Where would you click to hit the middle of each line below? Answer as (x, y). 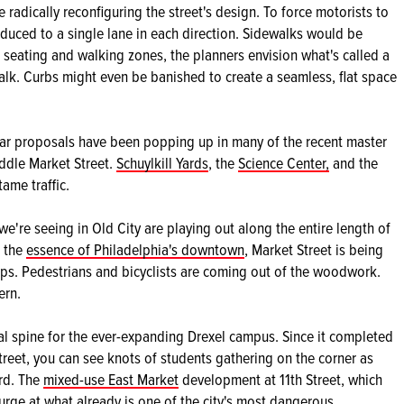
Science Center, (284, 163)
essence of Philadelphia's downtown (135, 249)
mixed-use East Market (111, 379)
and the (353, 163)
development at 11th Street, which (280, 379)
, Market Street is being (314, 249)
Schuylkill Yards (162, 163)
